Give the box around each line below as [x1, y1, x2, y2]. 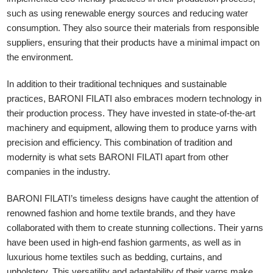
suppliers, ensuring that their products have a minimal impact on [7, 37, 260, 48]
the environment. [7, 52, 74, 63]
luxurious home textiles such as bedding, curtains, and [7, 252, 222, 263]
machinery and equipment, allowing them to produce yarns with [7, 122, 257, 133]
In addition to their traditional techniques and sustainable [7, 79, 227, 90]
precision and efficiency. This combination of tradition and [7, 137, 233, 148]
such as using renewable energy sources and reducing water [7, 8, 249, 19]
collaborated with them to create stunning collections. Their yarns [7, 222, 264, 233]
